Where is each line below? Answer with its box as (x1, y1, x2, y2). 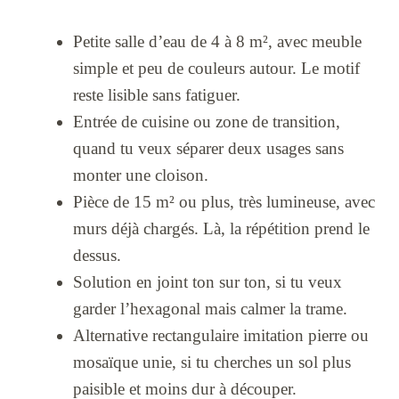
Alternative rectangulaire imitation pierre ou (72, 325, 369, 345)
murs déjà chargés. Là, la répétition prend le (72, 218, 370, 238)
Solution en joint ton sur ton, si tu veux (72, 272, 342, 291)
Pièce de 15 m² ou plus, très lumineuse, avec (72, 191, 375, 211)
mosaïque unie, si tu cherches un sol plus (72, 352, 351, 371)
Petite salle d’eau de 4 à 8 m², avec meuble (72, 31, 362, 51)
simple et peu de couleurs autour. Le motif (72, 58, 360, 77)
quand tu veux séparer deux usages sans (72, 138, 344, 158)
